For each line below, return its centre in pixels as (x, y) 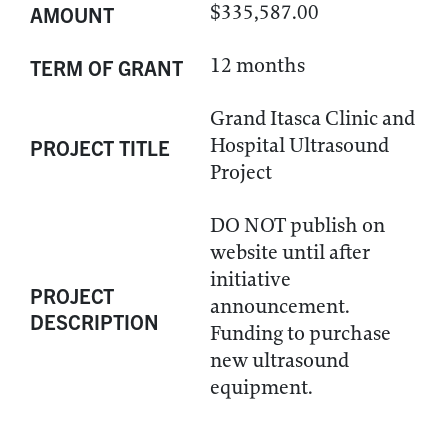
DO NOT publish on (297, 225)
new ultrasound (279, 360)
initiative (250, 279)
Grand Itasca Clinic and (312, 118)
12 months (257, 65)
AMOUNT (72, 14)
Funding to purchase (300, 333)
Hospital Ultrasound (299, 145)
